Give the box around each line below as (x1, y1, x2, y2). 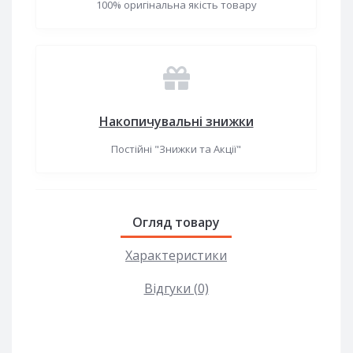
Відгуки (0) (143, 279, 209, 297)
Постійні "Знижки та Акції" (111, 141, 241, 156)
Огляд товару (132, 213, 220, 231)
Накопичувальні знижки (98, 112, 254, 130)
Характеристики (125, 246, 227, 264)
